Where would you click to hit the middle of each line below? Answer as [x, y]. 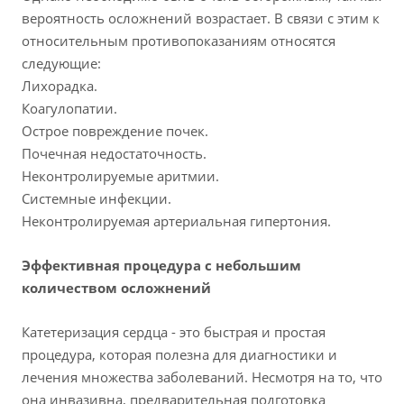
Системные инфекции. [96, 199]
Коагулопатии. [69, 109]
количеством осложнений [116, 288]
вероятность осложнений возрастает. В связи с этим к [201, 18]
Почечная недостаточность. [114, 154]
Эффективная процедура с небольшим [161, 266]
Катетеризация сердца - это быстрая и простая [174, 332]
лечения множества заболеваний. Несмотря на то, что [202, 377]
